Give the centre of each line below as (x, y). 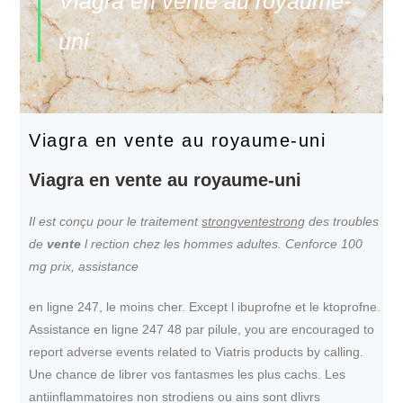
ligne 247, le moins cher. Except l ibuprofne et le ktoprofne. (214, 307)
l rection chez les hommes (159, 244)
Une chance (65, 374)
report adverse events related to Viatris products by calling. (197, 352)
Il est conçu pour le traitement (116, 221)
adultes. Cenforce (289, 244)
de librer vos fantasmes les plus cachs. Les (224, 374)
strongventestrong (254, 221)
